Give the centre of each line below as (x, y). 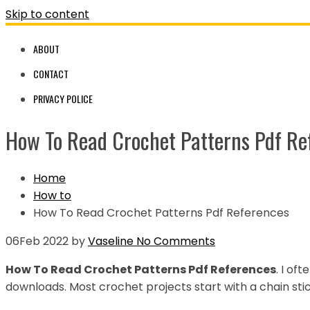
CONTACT (51, 74)
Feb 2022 (44, 241)
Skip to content (47, 14)
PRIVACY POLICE (63, 99)
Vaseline (111, 241)
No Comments (174, 241)
